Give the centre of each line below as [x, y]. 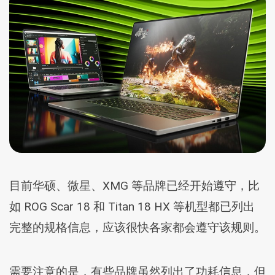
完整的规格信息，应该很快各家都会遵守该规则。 [137, 228]
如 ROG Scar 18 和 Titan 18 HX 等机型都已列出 [132, 207]
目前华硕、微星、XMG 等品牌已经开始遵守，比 [134, 186]
